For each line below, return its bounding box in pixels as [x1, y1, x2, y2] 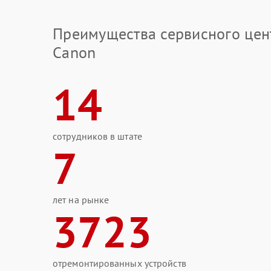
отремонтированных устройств [53, 257, 186, 269]
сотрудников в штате [53, 130, 142, 142]
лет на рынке [53, 194, 109, 206]
